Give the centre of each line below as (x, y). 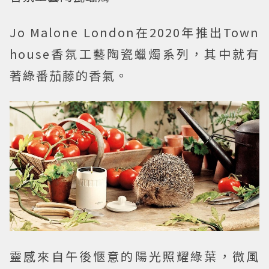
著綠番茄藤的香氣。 (69, 75)
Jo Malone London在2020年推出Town (134, 32)
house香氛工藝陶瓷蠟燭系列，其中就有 (134, 53)
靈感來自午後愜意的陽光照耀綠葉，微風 (134, 256)
